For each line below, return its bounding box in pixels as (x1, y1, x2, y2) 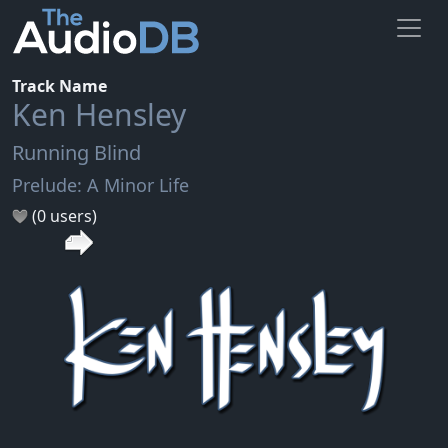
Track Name (12, 74, 107, 97)
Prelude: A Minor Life (12, 172, 189, 197)
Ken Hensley (12, 93, 186, 135)
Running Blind (12, 138, 141, 166)
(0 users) (28, 204, 97, 227)
